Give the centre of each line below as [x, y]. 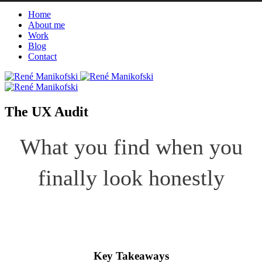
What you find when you [131, 146]
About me [46, 25]
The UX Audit [46, 111]
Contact [42, 56]
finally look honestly [131, 177]
